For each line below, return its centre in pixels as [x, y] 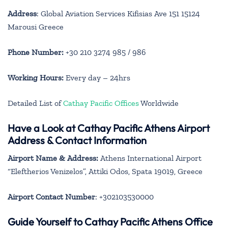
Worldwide [160, 103]
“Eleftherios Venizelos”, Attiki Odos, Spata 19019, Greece [105, 171]
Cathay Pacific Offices [102, 103]
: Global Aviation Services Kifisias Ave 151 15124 [118, 13]
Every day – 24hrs [97, 77]
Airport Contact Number [51, 196]
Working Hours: [36, 77]
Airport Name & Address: [53, 158]
